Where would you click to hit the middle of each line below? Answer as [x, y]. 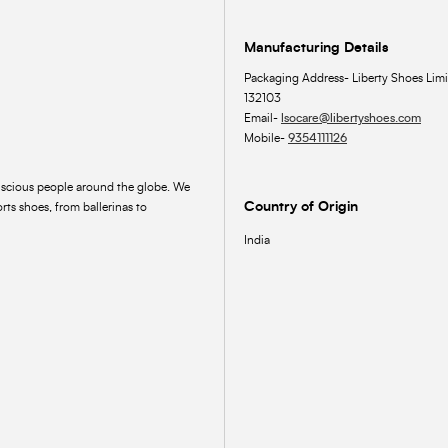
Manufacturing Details [316, 48]
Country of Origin [301, 207]
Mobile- [266, 138]
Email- [262, 118]
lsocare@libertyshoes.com [351, 118]
